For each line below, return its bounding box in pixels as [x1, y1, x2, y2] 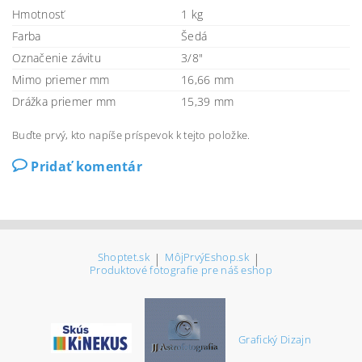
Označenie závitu [12, 49, 102, 65]
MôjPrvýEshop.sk [165, 249, 249, 264]
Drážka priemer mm [12, 93, 116, 109]
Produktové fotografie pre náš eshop [89, 262, 273, 277]
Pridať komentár [31, 157, 143, 175]
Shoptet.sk [97, 249, 149, 264]
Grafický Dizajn [238, 331, 311, 347]
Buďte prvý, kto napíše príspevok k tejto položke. [12, 127, 250, 142]
